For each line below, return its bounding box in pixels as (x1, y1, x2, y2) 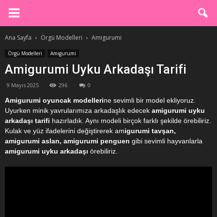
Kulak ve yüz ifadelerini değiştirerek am (5, 127, 124, 135)
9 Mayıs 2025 (7, 81, 39, 89)
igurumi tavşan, (124, 127, 176, 135)
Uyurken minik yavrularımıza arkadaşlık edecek (5, 107, 150, 114)
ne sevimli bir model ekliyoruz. (104, 96, 196, 104)
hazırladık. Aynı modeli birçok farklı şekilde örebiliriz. (50, 117, 211, 124)
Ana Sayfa (5, 33, 31, 42)
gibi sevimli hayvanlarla (130, 137, 202, 145)
